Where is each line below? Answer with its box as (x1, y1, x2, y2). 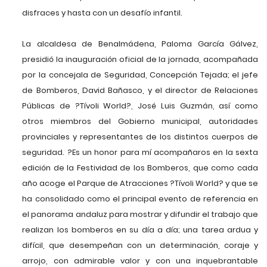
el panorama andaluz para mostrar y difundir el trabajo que (22, 209, 258, 221)
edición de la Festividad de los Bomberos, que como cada (22, 162, 258, 174)
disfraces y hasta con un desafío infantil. (22, 7, 183, 19)
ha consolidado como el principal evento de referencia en (22, 193, 258, 205)
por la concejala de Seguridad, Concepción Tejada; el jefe (22, 69, 258, 81)
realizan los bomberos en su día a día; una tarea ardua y (22, 224, 258, 236)
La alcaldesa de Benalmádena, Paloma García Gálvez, (22, 38, 258, 50)
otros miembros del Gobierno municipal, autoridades (22, 116, 258, 128)
